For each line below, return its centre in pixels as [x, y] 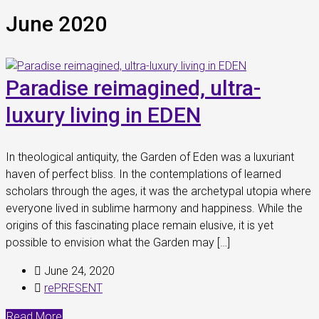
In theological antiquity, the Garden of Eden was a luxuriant [150, 157]
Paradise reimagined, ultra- [133, 88]
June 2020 [56, 24]
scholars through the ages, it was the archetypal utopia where [158, 191]
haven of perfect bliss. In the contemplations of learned [143, 174]
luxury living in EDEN [103, 115]
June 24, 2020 [78, 271]
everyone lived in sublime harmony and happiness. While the [154, 208]
